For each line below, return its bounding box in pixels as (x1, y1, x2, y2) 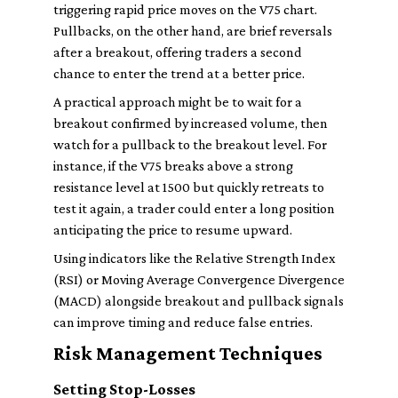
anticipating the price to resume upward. (53, 222, 292, 237)
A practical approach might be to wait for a (53, 94, 302, 109)
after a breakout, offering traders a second (53, 44, 302, 60)
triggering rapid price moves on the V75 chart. (53, 2, 317, 17)
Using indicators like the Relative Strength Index (53, 251, 336, 266)
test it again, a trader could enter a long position (53, 201, 335, 216)
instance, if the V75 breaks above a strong (53, 158, 293, 173)
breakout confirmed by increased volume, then (53, 115, 328, 131)
